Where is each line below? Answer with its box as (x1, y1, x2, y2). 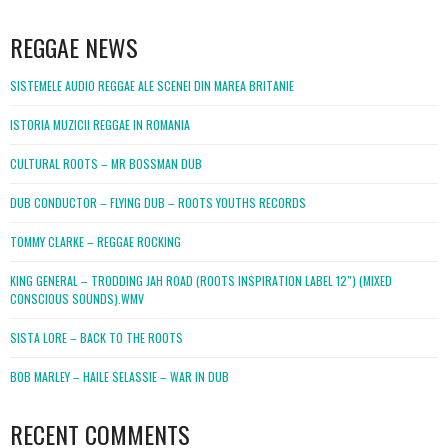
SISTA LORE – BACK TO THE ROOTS (10, 329, 183, 347)
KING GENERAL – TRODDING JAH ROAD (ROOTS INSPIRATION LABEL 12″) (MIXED (10, 272, 392, 290)
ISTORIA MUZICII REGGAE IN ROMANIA (10, 116, 190, 134)
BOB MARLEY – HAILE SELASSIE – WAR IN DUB (10, 368, 229, 386)
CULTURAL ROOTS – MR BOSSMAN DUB (10, 155, 202, 173)
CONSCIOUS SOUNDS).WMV (10, 290, 144, 308)
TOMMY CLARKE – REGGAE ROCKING (10, 233, 181, 251)
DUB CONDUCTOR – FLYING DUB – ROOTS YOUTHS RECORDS (10, 194, 306, 212)
